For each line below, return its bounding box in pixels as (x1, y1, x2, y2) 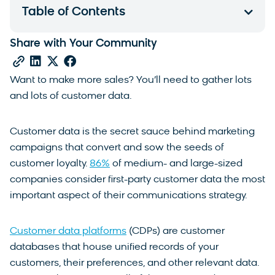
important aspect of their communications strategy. (10, 190, 250, 201)
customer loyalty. (10, 158, 90, 169)
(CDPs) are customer (126, 226, 225, 236)
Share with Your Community (10, 37, 157, 50)
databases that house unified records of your (10, 242, 219, 252)
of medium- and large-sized (110, 158, 242, 169)
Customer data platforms (10, 226, 126, 236)
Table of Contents (22, 6, 125, 18)
